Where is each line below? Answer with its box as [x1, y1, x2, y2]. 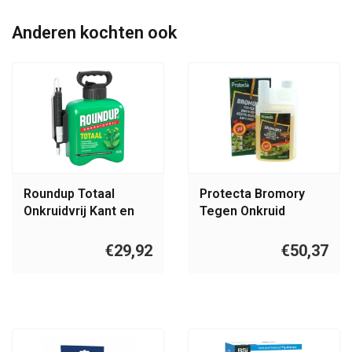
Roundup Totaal [24, 186, 115, 202]
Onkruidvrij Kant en [24, 203, 134, 219]
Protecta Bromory [200, 186, 305, 202]
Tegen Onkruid [200, 203, 285, 219]
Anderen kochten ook [12, 23, 177, 42]
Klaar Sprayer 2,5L [24, 221, 130, 236]
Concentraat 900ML [200, 221, 316, 236]
